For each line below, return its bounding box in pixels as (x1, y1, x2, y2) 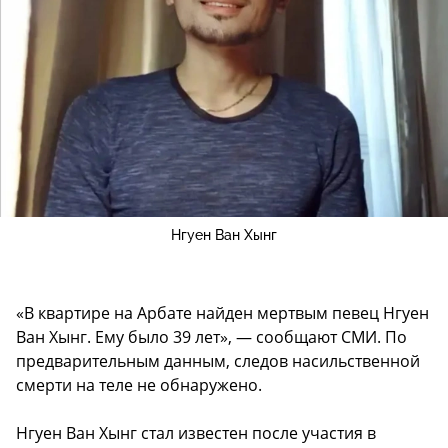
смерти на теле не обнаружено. (16, 373, 262, 396)
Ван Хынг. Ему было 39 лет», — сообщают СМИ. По (16, 325, 407, 348)
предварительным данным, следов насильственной (16, 349, 420, 372)
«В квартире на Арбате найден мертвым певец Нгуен (16, 301, 429, 324)
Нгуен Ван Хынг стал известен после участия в (16, 421, 376, 444)
